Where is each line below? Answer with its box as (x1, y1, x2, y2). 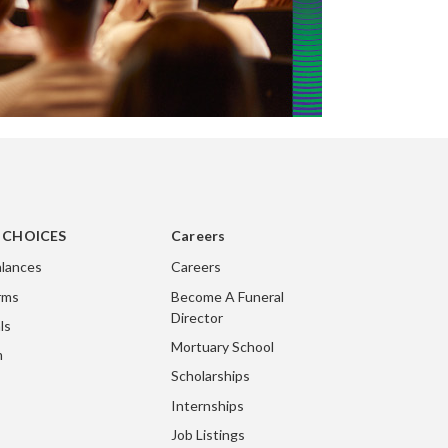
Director (171, 308, 223, 326)
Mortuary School (171, 337, 274, 355)
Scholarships (171, 367, 250, 385)
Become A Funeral (171, 287, 284, 305)
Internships (171, 396, 244, 414)
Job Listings (171, 426, 245, 444)
